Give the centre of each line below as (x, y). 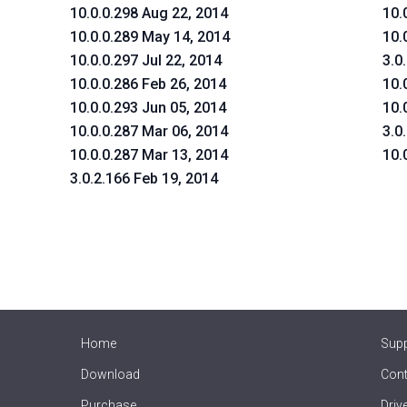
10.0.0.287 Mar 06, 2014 (149, 131)
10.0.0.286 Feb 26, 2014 (149, 84)
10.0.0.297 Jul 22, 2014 (146, 60)
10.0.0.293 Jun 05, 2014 (149, 108)
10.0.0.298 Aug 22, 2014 (149, 13)
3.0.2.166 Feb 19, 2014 (144, 179)
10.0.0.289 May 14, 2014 (150, 37)
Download (110, 374)
